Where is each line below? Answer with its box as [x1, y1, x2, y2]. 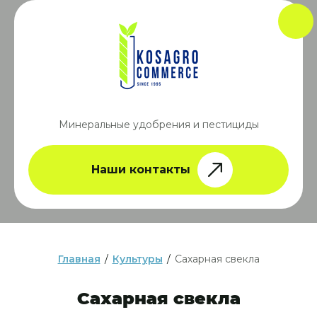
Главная [57, 252, 100, 265]
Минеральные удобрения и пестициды [58, 117, 259, 131]
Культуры [112, 252, 163, 265]
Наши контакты [91, 163, 190, 176]
